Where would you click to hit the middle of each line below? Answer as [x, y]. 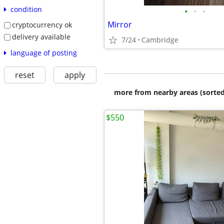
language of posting [43, 52]
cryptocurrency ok [42, 25]
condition [26, 9]
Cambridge [160, 40]
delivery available [41, 36]
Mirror [120, 24]
